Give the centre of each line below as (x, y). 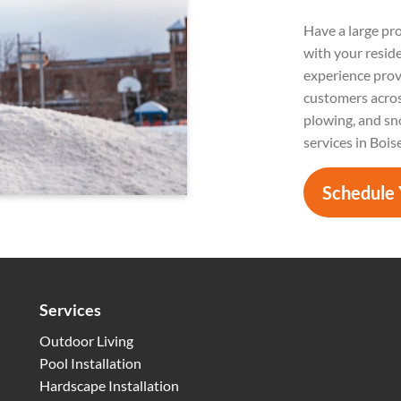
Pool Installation (90, 363)
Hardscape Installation (109, 386)
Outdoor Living (86, 341)
